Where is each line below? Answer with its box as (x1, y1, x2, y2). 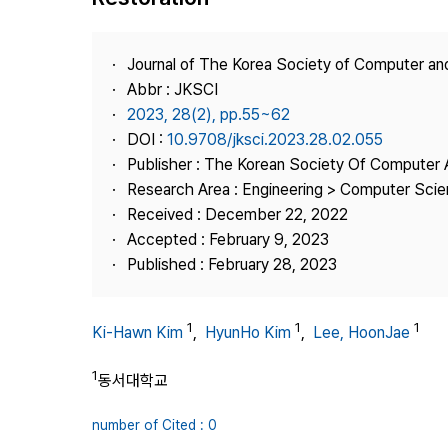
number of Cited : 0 (92, 416, 217, 433)
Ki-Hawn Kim (92, 323, 183, 343)
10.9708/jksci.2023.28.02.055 (167, 130, 383, 149)
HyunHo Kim (205, 323, 291, 343)
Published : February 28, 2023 (127, 255, 337, 274)
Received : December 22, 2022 (127, 205, 348, 224)
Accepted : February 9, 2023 (127, 230, 329, 249)
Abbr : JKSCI (127, 80, 218, 99)
